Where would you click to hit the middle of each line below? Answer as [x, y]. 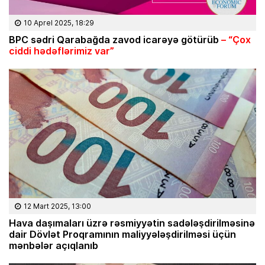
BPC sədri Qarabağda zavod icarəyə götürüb [114, 39]
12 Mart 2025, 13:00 [57, 206]
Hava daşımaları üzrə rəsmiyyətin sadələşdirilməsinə [132, 222]
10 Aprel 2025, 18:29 [59, 22]
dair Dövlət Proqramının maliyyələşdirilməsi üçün [122, 234]
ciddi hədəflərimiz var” [62, 50]
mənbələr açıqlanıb [54, 245]
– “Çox [235, 39]
